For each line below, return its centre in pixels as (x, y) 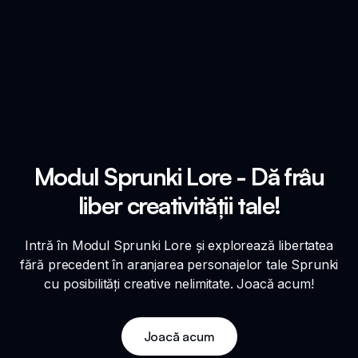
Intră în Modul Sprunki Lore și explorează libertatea (179, 245)
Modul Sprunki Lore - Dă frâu (179, 176)
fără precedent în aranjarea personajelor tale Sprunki (179, 264)
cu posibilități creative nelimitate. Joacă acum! (179, 283)
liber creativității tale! (179, 205)
